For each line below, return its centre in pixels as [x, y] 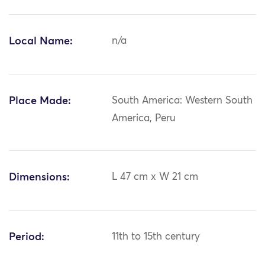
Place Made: [40, 101]
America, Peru [144, 119]
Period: [27, 237]
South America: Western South [182, 101]
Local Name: [41, 42]
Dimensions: [39, 178]
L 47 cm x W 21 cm [155, 177]
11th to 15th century [156, 237]
